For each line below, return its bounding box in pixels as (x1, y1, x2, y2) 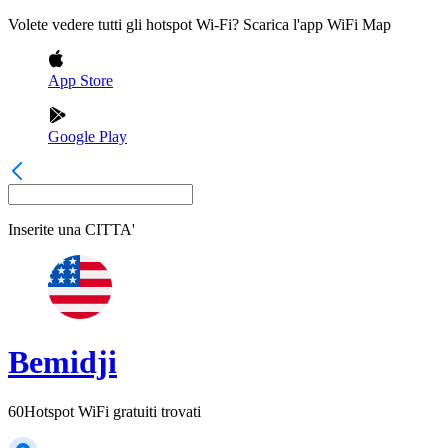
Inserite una (8, 221, 81, 238)
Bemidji (8, 344, 117, 381)
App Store (48, 72, 113, 89)
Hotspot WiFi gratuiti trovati (24, 402, 201, 420)
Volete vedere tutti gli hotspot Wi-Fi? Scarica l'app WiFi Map (8, 16, 391, 33)
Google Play (48, 128, 127, 145)
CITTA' (85, 221, 135, 238)
